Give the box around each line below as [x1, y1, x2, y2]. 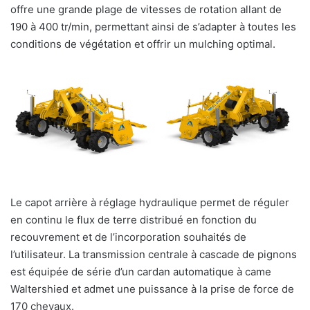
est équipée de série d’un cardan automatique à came [10, 265, 271, 279]
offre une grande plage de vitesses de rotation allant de [10, 2, 282, 16]
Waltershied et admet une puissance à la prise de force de [10, 282, 294, 296]
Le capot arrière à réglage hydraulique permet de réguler [10, 196, 289, 210]
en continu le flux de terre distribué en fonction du [10, 213, 257, 227]
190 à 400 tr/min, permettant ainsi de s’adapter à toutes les [10, 19, 296, 33]
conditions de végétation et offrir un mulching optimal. [10, 37, 275, 51]
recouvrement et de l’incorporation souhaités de [10, 230, 246, 244]
